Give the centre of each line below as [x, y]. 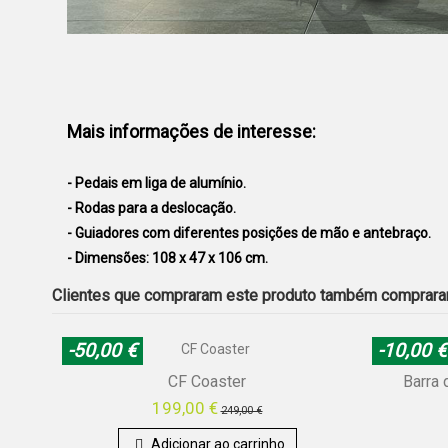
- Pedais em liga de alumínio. [156, 182]
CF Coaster [207, 381]
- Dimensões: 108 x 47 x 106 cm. [167, 257]
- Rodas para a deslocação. [151, 207]
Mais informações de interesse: [191, 131]
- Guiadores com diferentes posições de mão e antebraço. [249, 232]
